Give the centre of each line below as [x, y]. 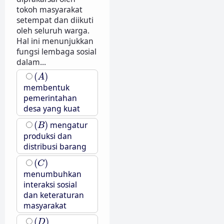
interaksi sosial [50, 184]
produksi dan [47, 136]
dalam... [31, 62]
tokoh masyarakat [49, 10]
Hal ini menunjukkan [55, 41]
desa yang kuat [51, 109]
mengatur [67, 125]
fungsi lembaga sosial [56, 52]
